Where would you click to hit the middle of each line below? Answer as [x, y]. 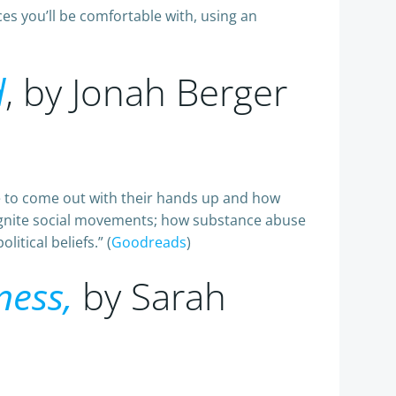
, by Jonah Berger [146, 91]
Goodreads [149, 242]
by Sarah [149, 296]
